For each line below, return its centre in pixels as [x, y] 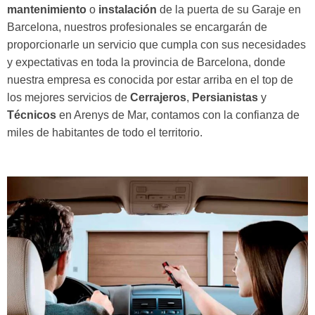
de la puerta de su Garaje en [229, 10]
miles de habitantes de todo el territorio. [105, 133]
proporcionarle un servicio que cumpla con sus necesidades [156, 45]
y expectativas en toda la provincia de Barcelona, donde [146, 63]
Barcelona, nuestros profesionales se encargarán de [137, 27]
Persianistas [225, 98]
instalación [128, 10]
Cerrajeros [158, 98]
